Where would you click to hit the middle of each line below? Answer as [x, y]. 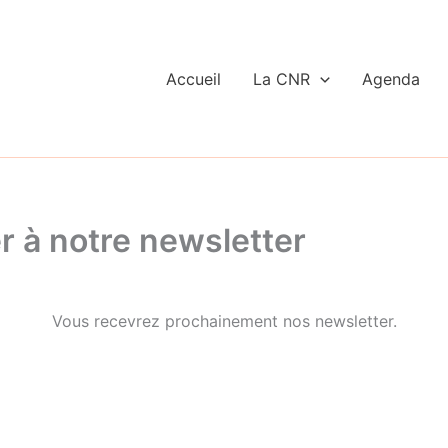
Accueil [194, 78]
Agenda [390, 78]
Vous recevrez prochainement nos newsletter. [224, 321]
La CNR [282, 78]
